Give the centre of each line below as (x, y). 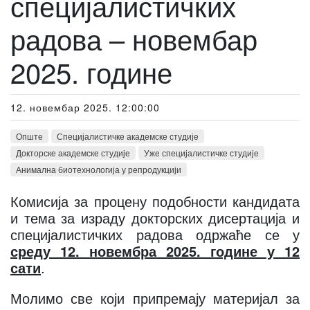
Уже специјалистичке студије (201, 153)
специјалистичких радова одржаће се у (155, 234)
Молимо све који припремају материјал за (155, 298)
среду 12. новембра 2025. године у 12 (155, 251)
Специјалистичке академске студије (128, 136)
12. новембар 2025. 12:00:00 (85, 107)
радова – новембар (134, 38)
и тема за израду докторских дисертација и (155, 218)
